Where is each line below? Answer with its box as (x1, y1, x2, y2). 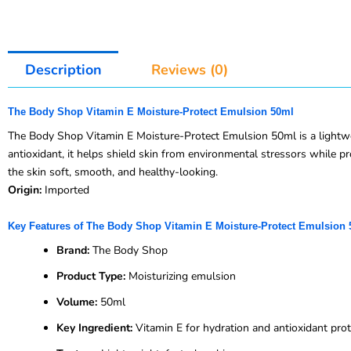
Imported (42, 183, 89, 198)
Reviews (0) (150, 60, 228, 79)
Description (24, 60, 102, 79)
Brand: (56, 242, 89, 258)
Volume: (56, 294, 97, 309)
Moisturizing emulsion (125, 268, 236, 284)
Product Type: (56, 268, 125, 284)
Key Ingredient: (56, 320, 132, 335)
